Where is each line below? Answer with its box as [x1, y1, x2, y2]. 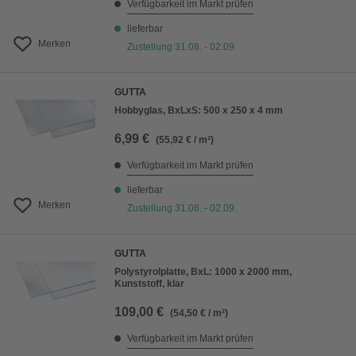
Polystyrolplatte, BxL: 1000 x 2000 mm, [114, 266, 292, 277]
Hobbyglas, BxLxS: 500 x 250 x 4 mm [114, 105, 283, 116]
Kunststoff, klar [114, 278, 184, 289]
